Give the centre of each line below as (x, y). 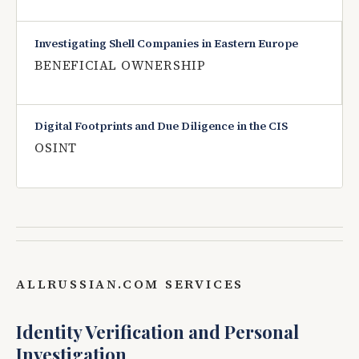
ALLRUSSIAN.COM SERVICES (130, 284)
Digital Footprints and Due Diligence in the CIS (161, 126)
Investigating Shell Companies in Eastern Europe (167, 43)
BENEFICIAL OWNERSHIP (120, 65)
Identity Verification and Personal (157, 331)
